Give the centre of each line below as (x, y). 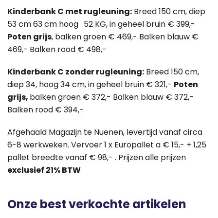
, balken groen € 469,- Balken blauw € (125, 37)
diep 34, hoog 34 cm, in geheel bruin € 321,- (91, 85)
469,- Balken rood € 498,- (57, 50)
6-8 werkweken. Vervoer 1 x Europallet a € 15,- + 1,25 (107, 145)
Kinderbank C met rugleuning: (70, 12)
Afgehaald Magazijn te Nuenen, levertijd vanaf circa (105, 132)
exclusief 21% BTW (44, 170)
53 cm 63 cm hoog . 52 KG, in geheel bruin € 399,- (101, 24)
